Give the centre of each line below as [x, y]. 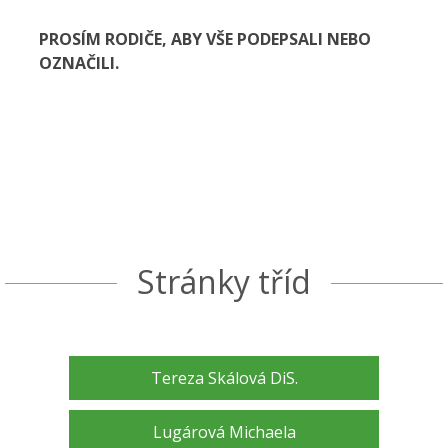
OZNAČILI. [79, 63]
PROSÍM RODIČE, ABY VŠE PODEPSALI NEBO [205, 39]
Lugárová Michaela [224, 432]
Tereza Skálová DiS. [224, 378]
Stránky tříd [224, 282]
